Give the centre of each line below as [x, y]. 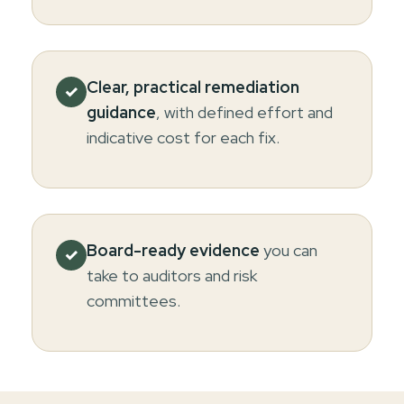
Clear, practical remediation [193, 87]
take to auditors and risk [172, 275]
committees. [133, 300]
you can [289, 250]
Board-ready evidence [173, 250]
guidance [121, 112]
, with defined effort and [244, 112]
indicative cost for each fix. [183, 137]
